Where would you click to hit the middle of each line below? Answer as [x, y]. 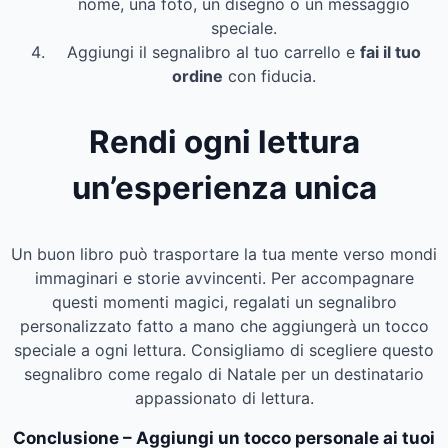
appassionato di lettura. [224, 398]
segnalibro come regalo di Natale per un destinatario [224, 374]
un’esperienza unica [224, 187]
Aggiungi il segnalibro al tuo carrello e [213, 51]
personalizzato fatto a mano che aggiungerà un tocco [224, 326]
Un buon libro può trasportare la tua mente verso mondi [224, 254]
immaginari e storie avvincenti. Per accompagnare [224, 278]
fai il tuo [390, 51]
